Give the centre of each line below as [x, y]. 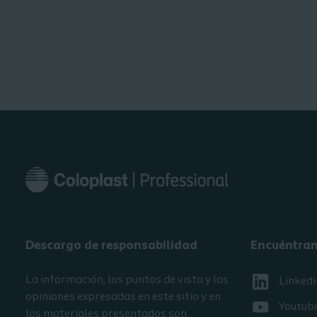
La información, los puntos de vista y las [127, 281]
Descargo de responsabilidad [111, 246]
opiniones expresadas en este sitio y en [123, 298]
